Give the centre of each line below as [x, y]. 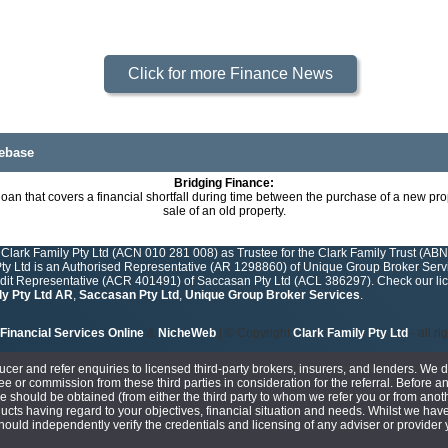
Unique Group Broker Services [272, 295]
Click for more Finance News [230, 74]
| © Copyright [254, 333]
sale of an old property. [224, 211]
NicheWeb [187, 333]
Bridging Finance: [224, 183]
